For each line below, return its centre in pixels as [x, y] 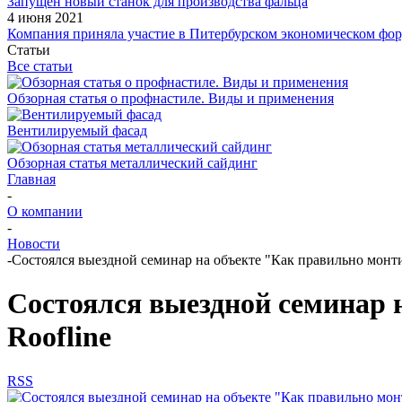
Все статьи [40, 66]
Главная [31, 179]
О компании [45, 211]
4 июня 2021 [45, 17]
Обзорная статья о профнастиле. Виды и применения [170, 98]
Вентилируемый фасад [77, 131]
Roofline [59, 337]
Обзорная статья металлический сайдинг [132, 163]
